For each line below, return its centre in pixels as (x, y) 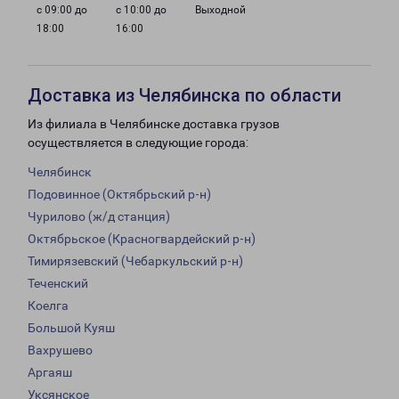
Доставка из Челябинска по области (184, 96)
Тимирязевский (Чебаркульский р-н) (135, 261)
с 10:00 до (141, 10)
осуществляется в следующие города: (138, 143)
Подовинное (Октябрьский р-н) (119, 195)
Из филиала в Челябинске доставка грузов (154, 124)
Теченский (58, 284)
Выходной (220, 10)
